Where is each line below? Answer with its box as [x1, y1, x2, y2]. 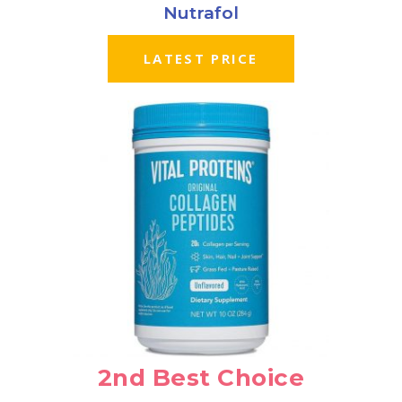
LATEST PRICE [144, 49, 258, 68]
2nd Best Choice [97, 363, 305, 392]
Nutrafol [163, 3, 239, 24]
